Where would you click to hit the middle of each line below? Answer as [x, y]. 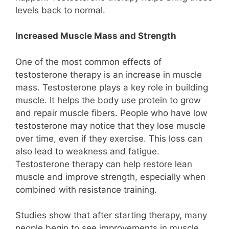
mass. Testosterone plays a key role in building [112, 87]
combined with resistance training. [86, 189]
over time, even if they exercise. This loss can [109, 138]
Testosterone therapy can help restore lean [104, 164]
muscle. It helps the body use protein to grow [108, 100]
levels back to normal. [60, 10]
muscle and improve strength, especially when [110, 177]
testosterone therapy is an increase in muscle [109, 74]
